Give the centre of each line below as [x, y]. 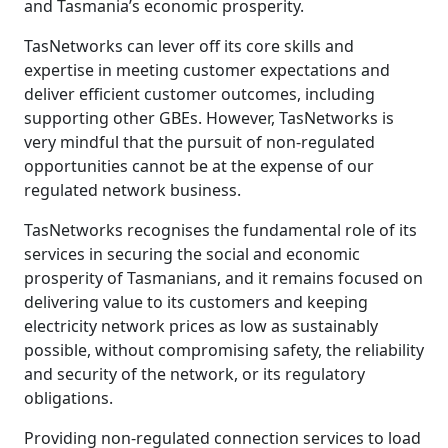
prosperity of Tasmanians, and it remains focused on [223, 277]
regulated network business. [132, 189]
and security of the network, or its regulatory [194, 373]
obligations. [68, 397]
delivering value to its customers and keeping [196, 301]
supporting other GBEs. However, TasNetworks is [209, 117]
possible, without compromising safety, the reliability [224, 349]
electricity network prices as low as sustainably [201, 325]
